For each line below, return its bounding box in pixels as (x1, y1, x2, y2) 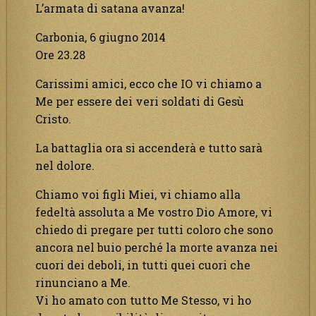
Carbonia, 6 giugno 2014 (35, 29, 166, 44)
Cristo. (35, 111, 71, 126)
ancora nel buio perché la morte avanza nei (35, 239, 278, 255)
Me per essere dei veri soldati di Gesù (35, 93, 244, 109)
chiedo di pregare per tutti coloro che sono (35, 221, 273, 237)
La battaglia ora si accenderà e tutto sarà (35, 140, 262, 155)
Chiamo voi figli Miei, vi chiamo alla (35, 186, 241, 202)
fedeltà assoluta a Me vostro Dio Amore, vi (35, 204, 272, 219)
